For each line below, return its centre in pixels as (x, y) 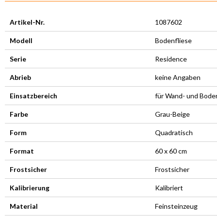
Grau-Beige (172, 114)
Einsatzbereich (33, 95)
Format (22, 151)
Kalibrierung (30, 187)
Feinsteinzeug (176, 206)
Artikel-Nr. (27, 22)
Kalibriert (169, 187)
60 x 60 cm (171, 151)
